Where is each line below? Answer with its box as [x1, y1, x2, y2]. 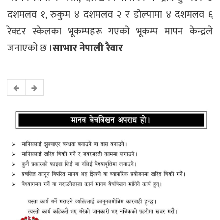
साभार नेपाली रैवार [53, 39, 123, 56]
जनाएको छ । [7, 39, 53, 56]
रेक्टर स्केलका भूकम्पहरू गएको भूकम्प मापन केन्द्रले [7, 23, 213, 40]
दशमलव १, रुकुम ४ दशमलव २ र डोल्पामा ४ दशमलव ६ [7, 6, 213, 23]
